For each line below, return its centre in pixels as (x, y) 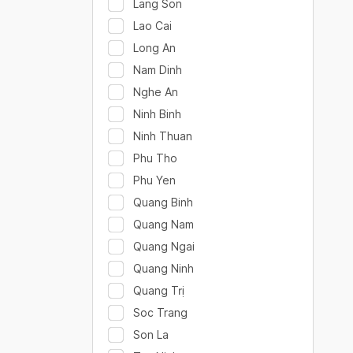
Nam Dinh (158, 70)
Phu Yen (154, 180)
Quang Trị (159, 290)
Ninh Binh (157, 114)
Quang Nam (163, 224)
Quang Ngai (164, 246)
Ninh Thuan (163, 136)
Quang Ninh (163, 268)
